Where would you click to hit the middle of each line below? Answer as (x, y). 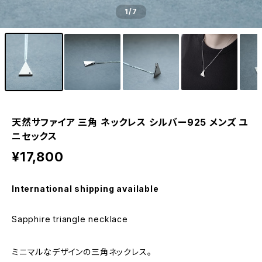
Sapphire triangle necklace (70, 219)
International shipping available (85, 189)
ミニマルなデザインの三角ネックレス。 (82, 252)
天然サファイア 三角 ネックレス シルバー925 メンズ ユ (130, 122)
